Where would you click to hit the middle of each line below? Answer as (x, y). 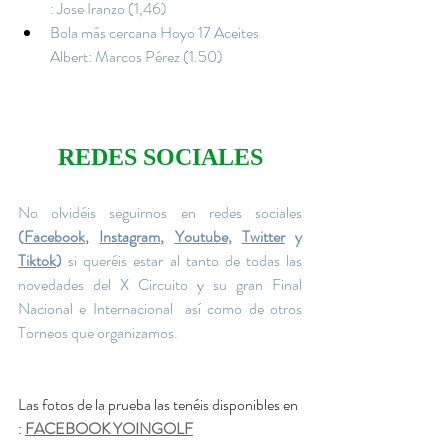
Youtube (201, 236)
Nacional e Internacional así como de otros (160, 308)
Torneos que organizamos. (98, 332)
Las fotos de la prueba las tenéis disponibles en (159, 404)
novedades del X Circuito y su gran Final (160, 284)
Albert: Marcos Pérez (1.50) (136, 56)
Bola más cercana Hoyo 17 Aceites (156, 32)
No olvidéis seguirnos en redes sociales (160, 212)
